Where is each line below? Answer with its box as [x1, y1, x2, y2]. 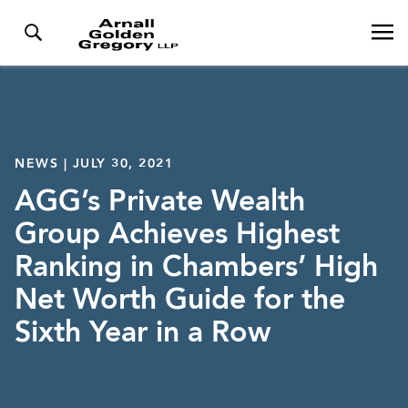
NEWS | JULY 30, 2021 [15, 157, 173, 170]
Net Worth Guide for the [15, 286, 345, 316]
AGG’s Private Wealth [15, 188, 305, 218]
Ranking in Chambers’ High [15, 253, 378, 283]
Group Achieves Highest [15, 220, 340, 250]
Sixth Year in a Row [15, 319, 270, 349]
